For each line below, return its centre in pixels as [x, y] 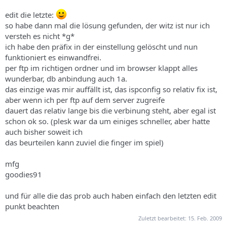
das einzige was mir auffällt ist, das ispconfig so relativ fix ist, [111, 89]
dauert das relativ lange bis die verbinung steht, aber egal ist [110, 110]
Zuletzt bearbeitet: [163, 218]
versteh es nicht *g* [40, 36]
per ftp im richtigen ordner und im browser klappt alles [101, 68]
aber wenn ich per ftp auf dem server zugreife [85, 100]
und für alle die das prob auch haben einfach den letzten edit [111, 195]
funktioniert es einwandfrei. [53, 57]
